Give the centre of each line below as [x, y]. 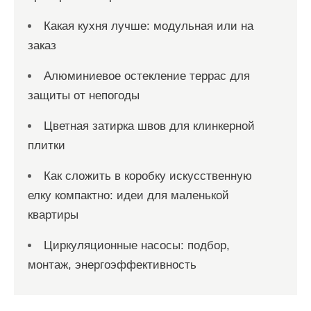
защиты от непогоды [84, 95]
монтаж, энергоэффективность [112, 264]
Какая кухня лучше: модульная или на [149, 26]
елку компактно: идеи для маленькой [128, 195]
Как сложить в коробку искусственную [148, 176]
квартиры [53, 215]
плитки [47, 145]
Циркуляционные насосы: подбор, [137, 245]
